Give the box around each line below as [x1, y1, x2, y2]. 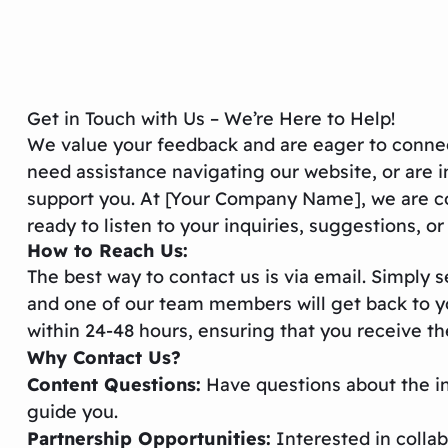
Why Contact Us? [27, 345, 182, 369]
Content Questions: [27, 372, 202, 396]
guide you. [27, 399, 119, 423]
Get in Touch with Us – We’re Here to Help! [27, 106, 396, 130]
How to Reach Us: [27, 238, 189, 262]
